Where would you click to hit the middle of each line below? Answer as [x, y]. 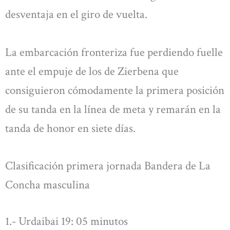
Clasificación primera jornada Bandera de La [108, 166]
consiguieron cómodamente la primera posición [115, 90]
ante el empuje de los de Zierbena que [92, 71]
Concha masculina [47, 185]
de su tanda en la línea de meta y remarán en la [113, 109]
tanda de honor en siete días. [70, 128]
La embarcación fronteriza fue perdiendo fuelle [114, 52]
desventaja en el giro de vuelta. [76, 15]
